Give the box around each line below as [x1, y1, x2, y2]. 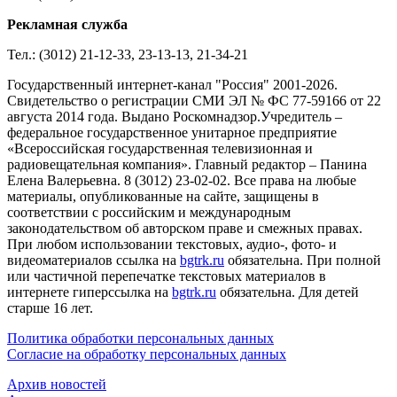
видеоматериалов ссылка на [7, 252, 180, 268]
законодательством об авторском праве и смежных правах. [7, 220, 362, 236]
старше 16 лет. [7, 300, 93, 315]
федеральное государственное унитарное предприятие [7, 124, 337, 140]
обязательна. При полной [224, 252, 381, 268]
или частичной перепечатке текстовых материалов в [7, 268, 326, 284]
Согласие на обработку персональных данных [7, 346, 286, 362]
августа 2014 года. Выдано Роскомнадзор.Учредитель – [7, 108, 342, 124]
